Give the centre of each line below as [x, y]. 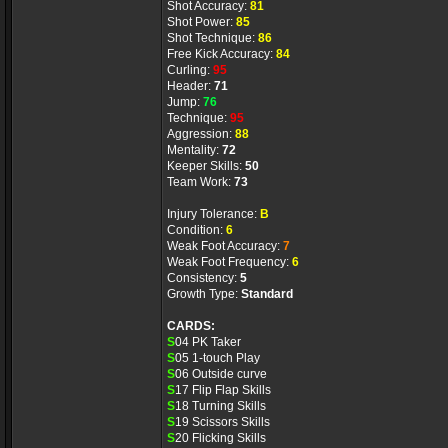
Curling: [190, 70]
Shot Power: [201, 22]
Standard [267, 294]
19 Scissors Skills [222, 422]
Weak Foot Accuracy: [225, 246]
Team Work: [200, 182]
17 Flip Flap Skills [223, 390]
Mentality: [194, 150]
